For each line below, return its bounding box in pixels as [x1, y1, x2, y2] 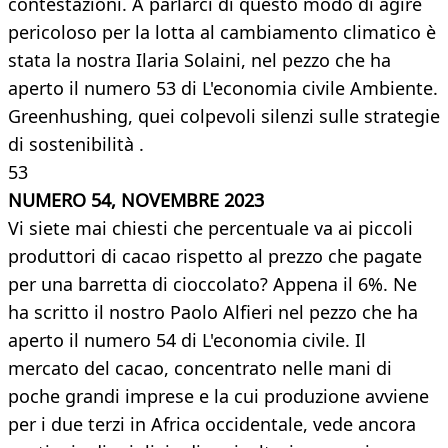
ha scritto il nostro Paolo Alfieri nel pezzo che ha [8, 300, 418, 325]
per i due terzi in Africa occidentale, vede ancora [8, 412, 416, 437]
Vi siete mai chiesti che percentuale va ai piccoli [8, 216, 413, 241]
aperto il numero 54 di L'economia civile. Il [8, 328, 366, 353]
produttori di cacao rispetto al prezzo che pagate [8, 244, 422, 269]
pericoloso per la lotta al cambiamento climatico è [8, 20, 436, 45]
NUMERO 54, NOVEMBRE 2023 [8, 188, 264, 213]
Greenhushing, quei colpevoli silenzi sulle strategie [8, 104, 440, 129]
